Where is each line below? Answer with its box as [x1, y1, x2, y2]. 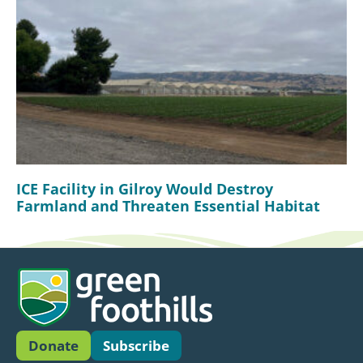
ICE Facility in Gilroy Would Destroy [16, 179, 273, 199]
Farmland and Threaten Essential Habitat [16, 196, 320, 216]
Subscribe [103, 336, 169, 356]
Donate [28, 336, 79, 356]
